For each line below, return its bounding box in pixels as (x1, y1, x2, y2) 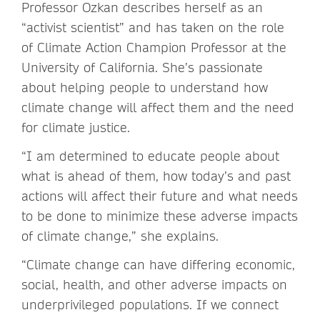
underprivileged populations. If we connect (21, 296, 279, 314)
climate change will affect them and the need (21, 99, 294, 116)
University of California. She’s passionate (21, 59, 263, 76)
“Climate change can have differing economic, (21, 256, 295, 274)
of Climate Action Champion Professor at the (21, 39, 286, 56)
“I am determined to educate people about (21, 148, 279, 165)
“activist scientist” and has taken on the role (21, 19, 284, 36)
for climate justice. (21, 119, 134, 136)
